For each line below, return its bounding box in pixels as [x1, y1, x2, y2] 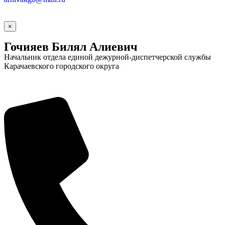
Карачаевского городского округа [4, 61, 119, 70]
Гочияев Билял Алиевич [4, 40, 138, 53]
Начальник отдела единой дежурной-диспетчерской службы [4, 52, 211, 61]
